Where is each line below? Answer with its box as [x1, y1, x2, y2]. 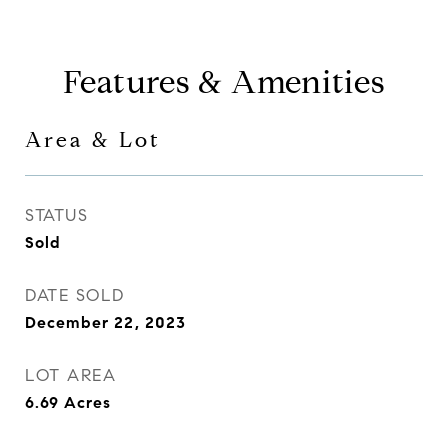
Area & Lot [25, 127, 161, 153]
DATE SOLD [25, 285, 125, 306]
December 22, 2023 [25, 313, 186, 332]
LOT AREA [25, 365, 116, 386]
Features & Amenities [62, 62, 386, 102]
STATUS [25, 205, 88, 226]
